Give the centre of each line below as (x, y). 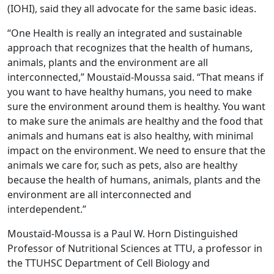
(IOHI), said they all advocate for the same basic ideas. (132, 8)
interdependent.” (47, 209)
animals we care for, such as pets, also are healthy (122, 165)
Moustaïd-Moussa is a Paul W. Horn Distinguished (123, 233)
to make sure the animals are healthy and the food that (135, 121)
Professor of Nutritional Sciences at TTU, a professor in (135, 248)
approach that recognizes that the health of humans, (130, 47)
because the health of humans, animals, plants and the (134, 180)
